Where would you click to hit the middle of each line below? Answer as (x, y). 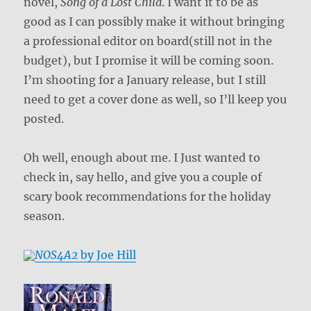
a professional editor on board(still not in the (148, 41)
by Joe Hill (107, 254)
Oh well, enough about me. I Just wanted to (142, 157)
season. (44, 216)
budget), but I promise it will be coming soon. (149, 60)
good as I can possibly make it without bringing (154, 21)
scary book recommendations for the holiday (148, 196)
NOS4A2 (57, 254)
